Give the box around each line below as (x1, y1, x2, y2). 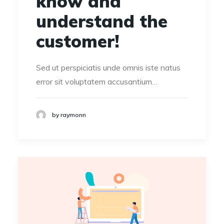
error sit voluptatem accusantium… (36, 76, 157, 86)
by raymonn (52, 111, 86, 119)
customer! (36, 30, 119, 52)
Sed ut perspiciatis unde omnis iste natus (36, 62, 180, 72)
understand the (36, 10, 167, 32)
